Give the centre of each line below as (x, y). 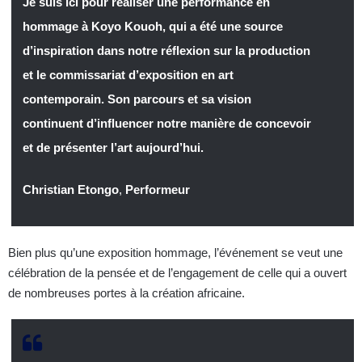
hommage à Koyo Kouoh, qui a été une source (152, 26)
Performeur (157, 190)
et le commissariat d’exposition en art (128, 74)
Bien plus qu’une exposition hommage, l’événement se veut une (175, 253)
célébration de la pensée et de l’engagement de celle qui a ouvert (177, 273)
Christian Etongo (70, 190)
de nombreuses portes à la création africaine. (126, 293)
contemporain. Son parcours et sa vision (137, 99)
